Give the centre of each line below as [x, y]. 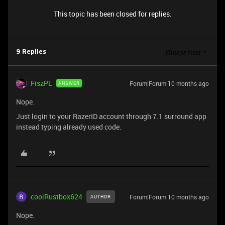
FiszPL [41, 83]
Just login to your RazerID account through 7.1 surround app [111, 116]
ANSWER [69, 83]
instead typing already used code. [69, 127]
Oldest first [183, 52]
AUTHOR [101, 197]
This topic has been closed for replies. [113, 14]
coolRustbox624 [57, 197]
